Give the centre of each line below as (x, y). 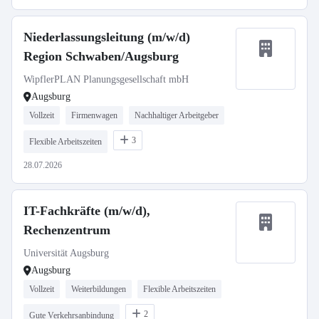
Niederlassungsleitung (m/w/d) (107, 37)
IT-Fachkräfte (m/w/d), (87, 211)
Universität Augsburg (66, 253)
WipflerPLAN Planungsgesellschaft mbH (106, 79)
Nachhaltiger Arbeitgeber (177, 115)
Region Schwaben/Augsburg (101, 56)
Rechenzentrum (67, 230)
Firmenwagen (94, 115)
